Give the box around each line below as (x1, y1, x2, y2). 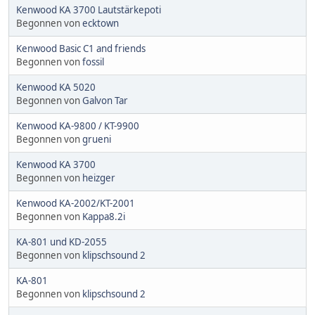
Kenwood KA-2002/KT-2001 (16, 196, 135, 210)
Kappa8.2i (82, 210, 125, 223)
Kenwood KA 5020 (16, 80, 96, 94)
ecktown (82, 16, 119, 30)
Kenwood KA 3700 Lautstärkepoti (16, 3, 161, 16)
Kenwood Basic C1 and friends (16, 41, 146, 55)
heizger (82, 171, 115, 184)
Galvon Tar (82, 94, 128, 107)
